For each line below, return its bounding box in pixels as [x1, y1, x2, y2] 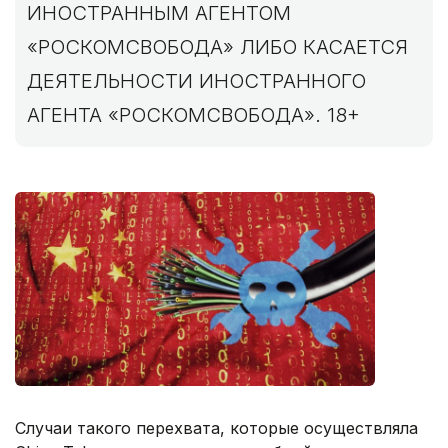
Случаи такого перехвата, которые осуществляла [15, 418, 418, 439]
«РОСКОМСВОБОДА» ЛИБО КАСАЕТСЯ [27, 35, 408, 59]
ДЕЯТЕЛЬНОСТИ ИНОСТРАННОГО [27, 69, 366, 93]
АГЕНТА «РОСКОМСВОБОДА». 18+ [27, 103, 360, 127]
